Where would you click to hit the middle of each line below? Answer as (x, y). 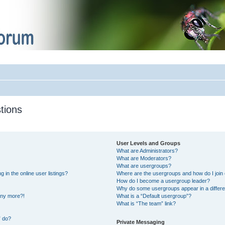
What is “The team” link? (146, 204)
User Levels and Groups (149, 143)
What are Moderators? (144, 158)
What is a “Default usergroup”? (154, 196)
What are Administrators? (147, 151)
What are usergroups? (144, 166)
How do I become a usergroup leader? (163, 181)
